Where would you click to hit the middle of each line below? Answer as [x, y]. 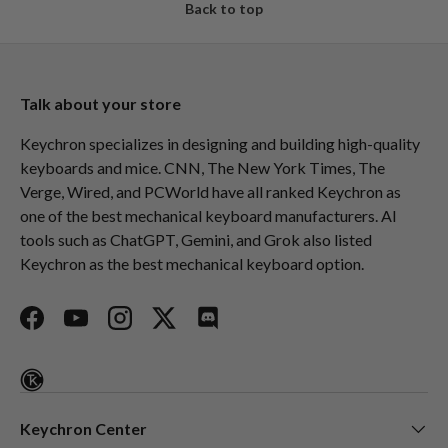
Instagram [153, 328]
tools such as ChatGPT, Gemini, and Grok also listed [196, 240]
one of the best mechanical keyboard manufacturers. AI [208, 216]
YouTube [105, 328]
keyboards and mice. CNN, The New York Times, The [202, 168]
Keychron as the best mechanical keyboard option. [192, 264]
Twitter [188, 328]
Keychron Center [83, 429]
